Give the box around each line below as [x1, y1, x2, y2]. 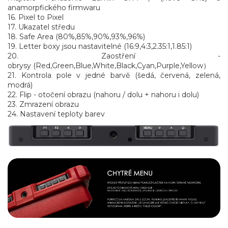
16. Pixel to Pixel [8, 12, 64, 22]
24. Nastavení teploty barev [8, 109, 105, 119]
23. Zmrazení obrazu [8, 99, 79, 109]
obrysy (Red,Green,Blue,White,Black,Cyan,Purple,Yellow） [8, 61, 210, 70]
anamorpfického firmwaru [8, 3, 100, 12]
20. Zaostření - [8, 51, 220, 61]
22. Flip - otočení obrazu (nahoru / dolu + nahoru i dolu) [8, 90, 199, 99]
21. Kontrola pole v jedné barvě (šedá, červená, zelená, [8, 70, 220, 80]
